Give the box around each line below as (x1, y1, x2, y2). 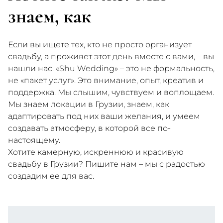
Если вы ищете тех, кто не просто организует (8, 40, 192, 50)
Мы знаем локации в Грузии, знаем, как (8, 100, 169, 110)
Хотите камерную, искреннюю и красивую (8, 147, 184, 157)
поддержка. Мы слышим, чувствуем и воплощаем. (8, 88, 214, 98)
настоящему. (8, 135, 60, 145)
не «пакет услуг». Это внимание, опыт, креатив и (8, 76, 204, 86)
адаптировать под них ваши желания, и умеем (8, 111, 200, 121)
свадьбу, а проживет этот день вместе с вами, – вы (8, 52, 214, 62)
